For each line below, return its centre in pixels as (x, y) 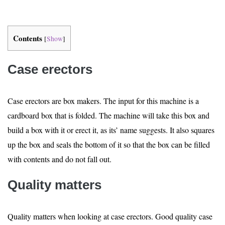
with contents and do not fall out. (60, 159)
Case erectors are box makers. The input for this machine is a (103, 101)
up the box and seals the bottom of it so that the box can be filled (109, 144)
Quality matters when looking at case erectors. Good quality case (110, 216)
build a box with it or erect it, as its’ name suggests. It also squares (111, 130)
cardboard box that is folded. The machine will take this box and (108, 115)
